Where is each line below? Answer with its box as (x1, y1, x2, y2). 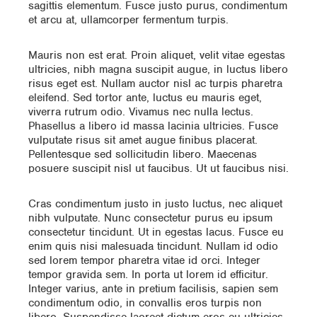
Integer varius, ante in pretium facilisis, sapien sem (28, 282, 278, 296)
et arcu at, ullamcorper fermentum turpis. (28, 13, 229, 28)
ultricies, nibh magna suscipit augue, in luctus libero (28, 62, 288, 77)
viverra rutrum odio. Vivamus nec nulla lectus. (28, 105, 253, 120)
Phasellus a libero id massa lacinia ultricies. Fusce (28, 119, 278, 134)
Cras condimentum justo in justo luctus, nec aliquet (28, 197, 282, 212)
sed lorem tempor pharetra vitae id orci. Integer (28, 253, 260, 268)
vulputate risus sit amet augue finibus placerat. (28, 133, 258, 148)
